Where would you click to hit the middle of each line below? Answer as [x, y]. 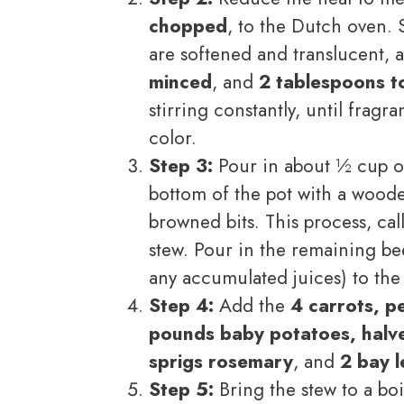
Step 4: [181, 305]
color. [173, 138]
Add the [252, 305]
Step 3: [181, 165]
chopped [188, 26]
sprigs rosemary [221, 361]
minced [180, 82]
